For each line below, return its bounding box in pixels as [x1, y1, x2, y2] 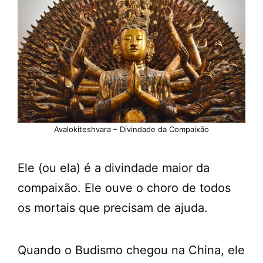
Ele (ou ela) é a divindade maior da [18, 161, 210, 175]
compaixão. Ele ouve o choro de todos [18, 181, 231, 195]
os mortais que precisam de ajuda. [18, 201, 208, 215]
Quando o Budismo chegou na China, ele [18, 243, 245, 257]
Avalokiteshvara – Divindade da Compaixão [54, 124, 209, 134]
